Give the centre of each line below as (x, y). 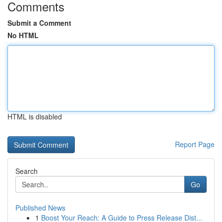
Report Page (195, 144)
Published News (40, 208)
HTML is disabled (35, 116)
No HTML (23, 35)
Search (27, 171)
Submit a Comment (39, 23)
